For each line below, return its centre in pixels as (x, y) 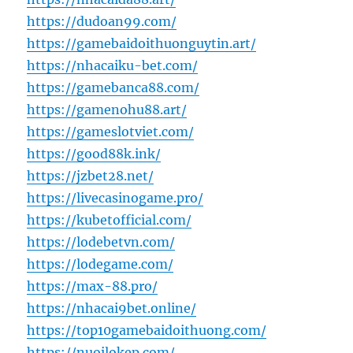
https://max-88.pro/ (93, 286)
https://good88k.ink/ (94, 154)
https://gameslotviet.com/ (111, 132)
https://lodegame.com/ (100, 264)
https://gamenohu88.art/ (107, 110)
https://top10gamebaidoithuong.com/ (147, 331)
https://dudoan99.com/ (102, 22)
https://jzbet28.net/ (91, 176)
